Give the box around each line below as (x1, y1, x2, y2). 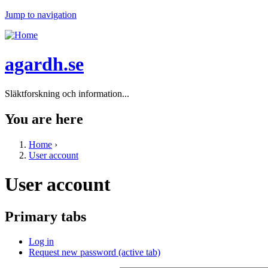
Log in (29, 236, 54, 247)
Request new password (29, 247, 118, 258)
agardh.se (5, 53, 84, 75)
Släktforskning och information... (5, 88, 129, 99)
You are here (5, 111, 83, 127)
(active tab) (118, 247, 160, 258)
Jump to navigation (5, 10, 77, 20)
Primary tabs (5, 208, 86, 224)
